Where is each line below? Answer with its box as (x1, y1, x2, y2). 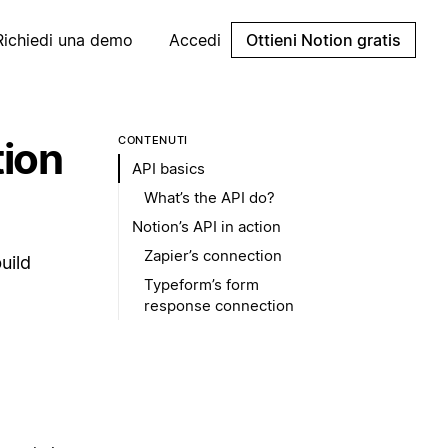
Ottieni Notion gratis (246, 30, 401, 50)
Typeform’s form (144, 275, 259, 294)
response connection (144, 296, 294, 315)
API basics (132, 159, 205, 178)
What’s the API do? (144, 188, 275, 207)
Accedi (169, 30, 221, 50)
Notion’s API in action (132, 217, 281, 236)
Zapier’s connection (144, 246, 282, 265)
